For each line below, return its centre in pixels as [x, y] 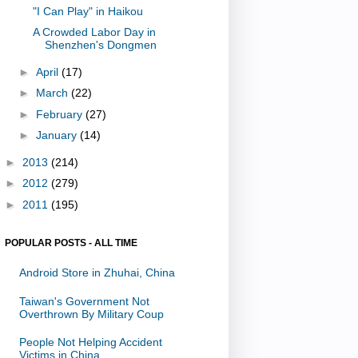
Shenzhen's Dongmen [100, 45]
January [58, 135]
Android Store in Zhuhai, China [97, 273]
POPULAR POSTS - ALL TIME [71, 243]
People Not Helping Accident [90, 342]
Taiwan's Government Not [84, 301]
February [60, 114]
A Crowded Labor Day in [94, 32]
